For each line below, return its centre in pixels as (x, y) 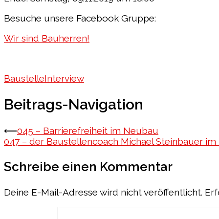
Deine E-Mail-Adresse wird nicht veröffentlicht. (103, 192)
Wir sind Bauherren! (47, 38)
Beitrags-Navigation (74, 104)
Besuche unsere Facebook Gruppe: (80, 18)
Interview (64, 78)
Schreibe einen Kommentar (88, 166)
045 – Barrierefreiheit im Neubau (88, 130)
